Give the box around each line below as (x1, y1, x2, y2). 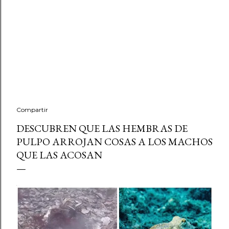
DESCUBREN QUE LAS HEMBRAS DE (16, 122, 188, 135)
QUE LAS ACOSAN (16, 148, 102, 162)
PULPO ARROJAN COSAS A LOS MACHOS (16, 135, 213, 148)
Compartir (16, 106, 48, 113)
